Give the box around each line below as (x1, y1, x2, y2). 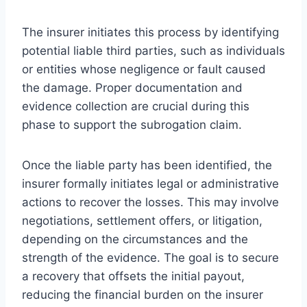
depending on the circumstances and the (22, 232, 248, 246)
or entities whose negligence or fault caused (22, 62, 266, 76)
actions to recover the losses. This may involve (22, 195, 279, 209)
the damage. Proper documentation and (22, 80, 243, 95)
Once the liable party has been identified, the (22, 158, 272, 172)
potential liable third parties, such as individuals (22, 43, 285, 58)
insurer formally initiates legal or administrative (22, 176, 279, 191)
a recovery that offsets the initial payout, (22, 269, 245, 283)
